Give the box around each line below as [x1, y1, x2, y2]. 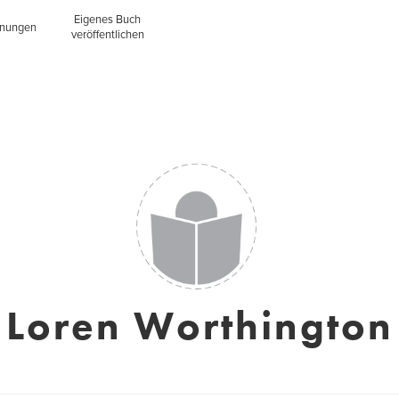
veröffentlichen [70, 28, 144, 42]
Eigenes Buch [74, 12, 142, 27]
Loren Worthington [5, 300, 394, 352]
